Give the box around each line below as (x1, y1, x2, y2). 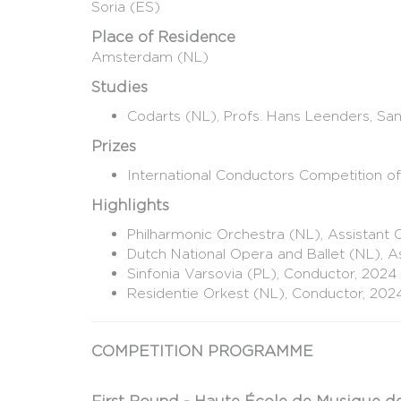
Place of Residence (91, 28, 235, 47)
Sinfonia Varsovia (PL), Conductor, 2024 (127, 265, 397, 283)
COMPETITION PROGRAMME (91, 342, 313, 361)
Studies (91, 78, 148, 97)
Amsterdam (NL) (91, 48, 209, 66)
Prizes (91, 137, 136, 156)
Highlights (91, 196, 169, 215)
